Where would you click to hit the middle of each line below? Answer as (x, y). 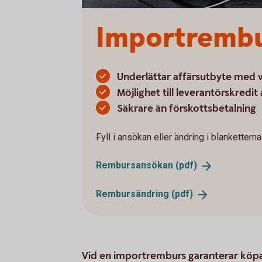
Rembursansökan (136, 165)
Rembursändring (134, 194)
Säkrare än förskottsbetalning (187, 108)
